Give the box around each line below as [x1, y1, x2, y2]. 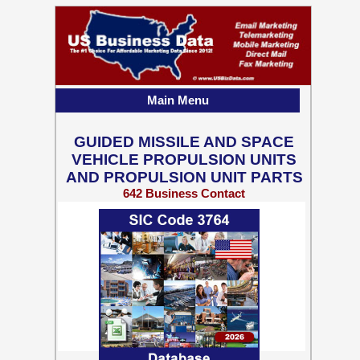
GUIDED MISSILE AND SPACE [74, 133, 294, 150]
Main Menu [146, 93, 209, 107]
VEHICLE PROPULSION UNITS [72, 151, 297, 168]
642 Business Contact [123, 186, 245, 200]
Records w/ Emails [132, 200, 236, 214]
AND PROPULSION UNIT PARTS [65, 169, 303, 186]
